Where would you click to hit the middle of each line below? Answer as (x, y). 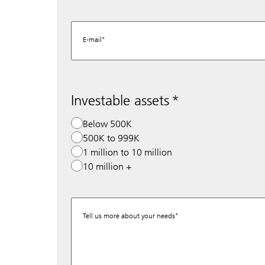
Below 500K (107, 124)
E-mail (92, 39)
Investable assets (120, 100)
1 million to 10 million (127, 152)
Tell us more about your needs (129, 216)
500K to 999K (111, 138)
